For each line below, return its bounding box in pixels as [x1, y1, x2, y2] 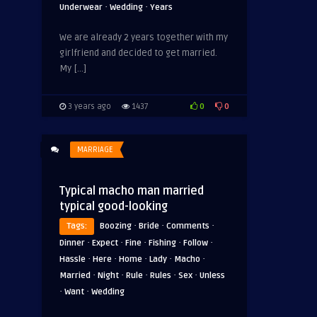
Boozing [100, 221, 132, 231]
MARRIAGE [77, 145, 113, 154]
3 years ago [66, 102, 111, 111]
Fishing [149, 238, 176, 248]
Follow [183, 238, 208, 248]
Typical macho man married [59, 184, 204, 198]
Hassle [59, 254, 86, 265]
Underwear [59, 2, 103, 13]
